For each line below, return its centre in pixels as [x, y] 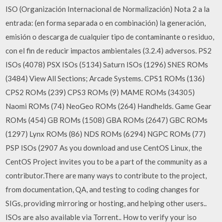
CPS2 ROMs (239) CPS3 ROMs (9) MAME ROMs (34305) [100, 92]
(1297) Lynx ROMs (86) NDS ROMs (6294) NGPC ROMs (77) [106, 134]
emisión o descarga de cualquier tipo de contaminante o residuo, [110, 37]
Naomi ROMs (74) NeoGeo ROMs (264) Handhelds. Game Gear [109, 106]
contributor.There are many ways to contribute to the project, [106, 175]
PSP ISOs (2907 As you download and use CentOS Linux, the [104, 148]
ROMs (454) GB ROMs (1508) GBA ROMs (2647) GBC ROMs [107, 120]
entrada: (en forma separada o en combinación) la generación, [106, 23]
